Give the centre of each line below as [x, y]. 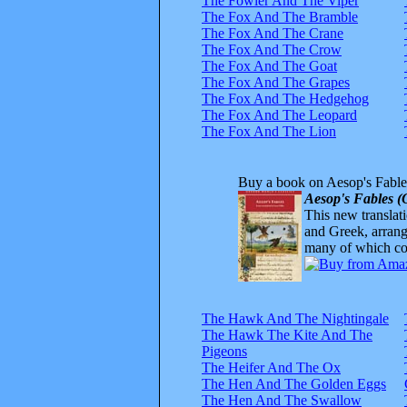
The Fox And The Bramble [280, 16]
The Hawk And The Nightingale [295, 318]
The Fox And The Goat [269, 65]
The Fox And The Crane [273, 33]
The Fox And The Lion [269, 131]
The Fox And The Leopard [279, 114]
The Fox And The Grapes [276, 82]
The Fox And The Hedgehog [285, 98]
